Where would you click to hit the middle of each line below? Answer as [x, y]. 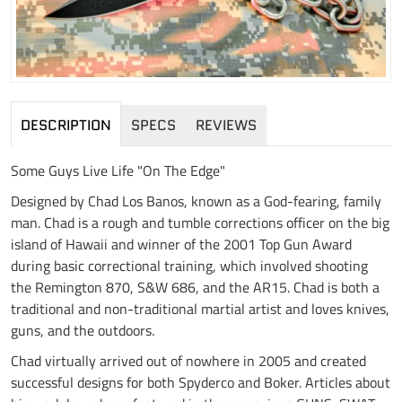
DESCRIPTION [66, 125]
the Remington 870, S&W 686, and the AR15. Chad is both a [195, 287]
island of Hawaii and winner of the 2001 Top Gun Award [181, 244]
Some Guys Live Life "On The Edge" [118, 170]
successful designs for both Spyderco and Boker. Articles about [201, 382]
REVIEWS [226, 125]
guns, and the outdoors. [83, 330]
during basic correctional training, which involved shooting [189, 265]
